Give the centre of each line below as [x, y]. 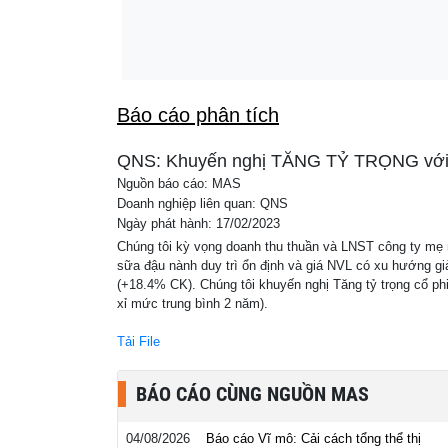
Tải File [138, 341]
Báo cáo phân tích [198, 115]
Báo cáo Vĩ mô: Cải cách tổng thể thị [313, 438]
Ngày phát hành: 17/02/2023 [198, 224]
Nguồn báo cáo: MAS [179, 184]
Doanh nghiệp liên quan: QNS [202, 204]
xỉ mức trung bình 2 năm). [192, 303]
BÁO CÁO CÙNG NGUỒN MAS [252, 394]
